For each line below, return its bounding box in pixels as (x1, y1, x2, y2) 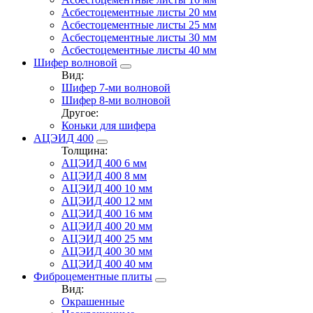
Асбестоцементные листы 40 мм (61, 43, 217, 56)
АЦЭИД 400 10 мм (61, 182, 152, 194)
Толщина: (61, 144, 108, 156)
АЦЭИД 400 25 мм (61, 232, 152, 245)
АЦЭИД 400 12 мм (61, 194, 152, 207)
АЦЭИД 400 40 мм (61, 257, 152, 270)
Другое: (61, 106, 99, 119)
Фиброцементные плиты (34, 270, 152, 282)
